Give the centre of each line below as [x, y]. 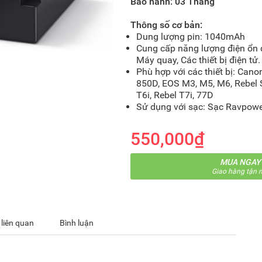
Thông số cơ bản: [166, 25]
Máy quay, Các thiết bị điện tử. [198, 60]
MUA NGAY [240, 162]
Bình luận [77, 223]
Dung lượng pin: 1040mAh [190, 37]
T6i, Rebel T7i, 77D [175, 95]
